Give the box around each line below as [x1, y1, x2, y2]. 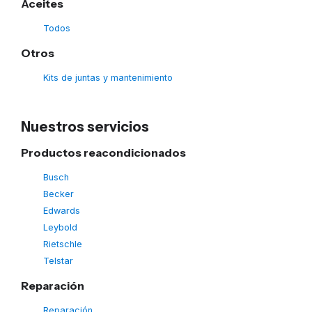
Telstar [43, 256, 73, 267]
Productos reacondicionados [21, 146, 186, 160]
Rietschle [43, 239, 82, 250]
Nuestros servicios [21, 118, 149, 136]
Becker [43, 189, 74, 200]
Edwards [43, 205, 80, 217]
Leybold [43, 222, 77, 233]
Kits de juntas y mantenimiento [43, 72, 173, 84]
